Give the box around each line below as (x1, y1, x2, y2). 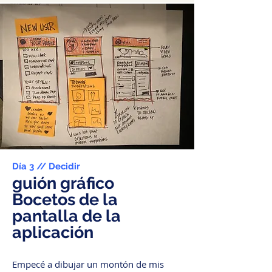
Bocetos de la (12, 190, 118, 209)
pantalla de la (12, 206, 121, 225)
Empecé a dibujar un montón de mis (12, 258, 164, 270)
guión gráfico (12, 174, 114, 192)
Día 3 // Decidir (12, 161, 80, 172)
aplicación (12, 223, 93, 242)
